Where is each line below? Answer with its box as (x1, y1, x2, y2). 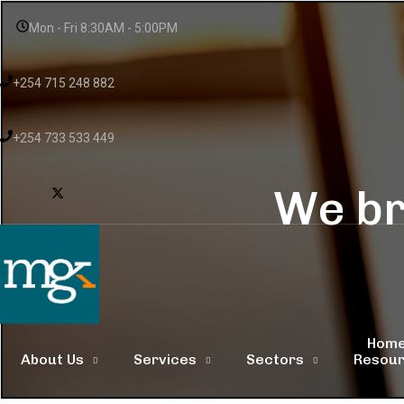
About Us (21, 350, 84, 368)
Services (133, 350, 197, 368)
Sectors (246, 350, 304, 368)
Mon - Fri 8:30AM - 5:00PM (29, 21, 178, 35)
